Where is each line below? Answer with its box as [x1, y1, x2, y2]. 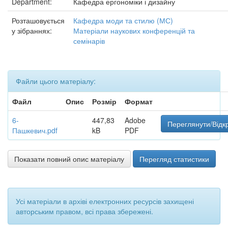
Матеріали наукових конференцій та [73, 25, 195, 36]
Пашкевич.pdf [12, 125, 58, 135]
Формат [125, 96, 153, 106]
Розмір [92, 96, 117, 106]
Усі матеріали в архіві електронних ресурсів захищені [16, 196, 194, 206]
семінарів [73, 36, 105, 46]
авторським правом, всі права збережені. [16, 206, 153, 216]
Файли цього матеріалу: [16, 76, 96, 86]
